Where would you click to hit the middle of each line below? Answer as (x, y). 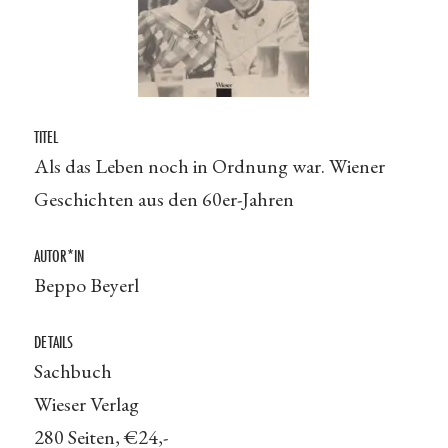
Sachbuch (72, 371)
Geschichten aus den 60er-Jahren (163, 199)
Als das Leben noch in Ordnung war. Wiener (209, 166)
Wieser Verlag (86, 404)
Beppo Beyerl (86, 285)
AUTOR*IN (58, 255)
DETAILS (53, 341)
